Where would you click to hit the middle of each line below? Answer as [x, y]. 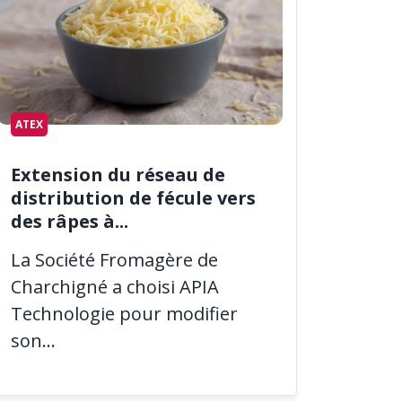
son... [33, 341]
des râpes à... [70, 221]
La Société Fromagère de [114, 260]
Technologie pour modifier [124, 314]
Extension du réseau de [118, 174]
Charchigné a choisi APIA [115, 287]
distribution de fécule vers [133, 197]
